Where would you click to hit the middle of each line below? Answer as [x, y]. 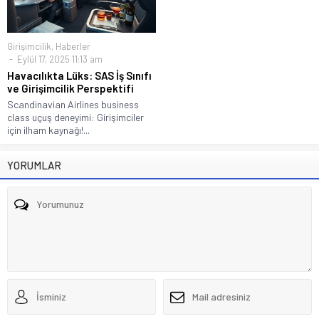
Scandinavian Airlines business [73, 104]
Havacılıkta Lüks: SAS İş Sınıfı [79, 75]
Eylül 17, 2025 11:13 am [59, 59]
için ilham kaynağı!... [48, 130]
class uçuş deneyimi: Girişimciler [75, 117]
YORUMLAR [34, 165]
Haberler [73, 46]
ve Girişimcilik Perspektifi [70, 88]
